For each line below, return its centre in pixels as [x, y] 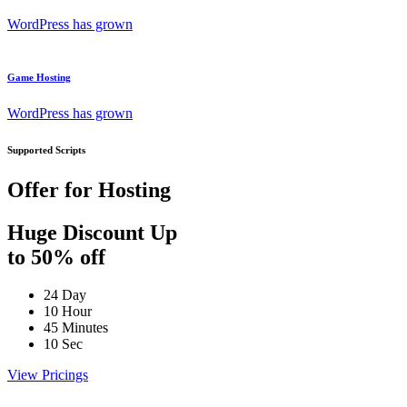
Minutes [85, 328]
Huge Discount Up [92, 232]
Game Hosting [39, 77]
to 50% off [56, 257]
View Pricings [48, 375]
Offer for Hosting [89, 189]
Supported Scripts [46, 149]
